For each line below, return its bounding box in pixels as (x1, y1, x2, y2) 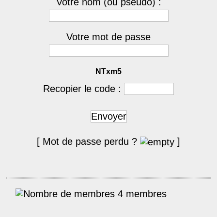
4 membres (115, 188, 167, 200)
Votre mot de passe (66, 31, 151, 42)
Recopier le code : (43, 83, 124, 94)
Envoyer (91, 111, 126, 122)
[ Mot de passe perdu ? (37, 136, 140, 147)
